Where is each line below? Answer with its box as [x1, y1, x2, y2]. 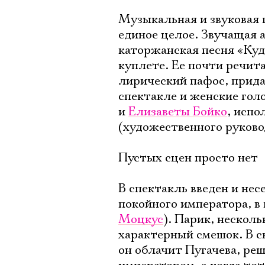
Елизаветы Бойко [128, 104, 227, 119]
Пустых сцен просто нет [118, 150, 258, 166]
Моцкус [118, 212, 163, 227]
